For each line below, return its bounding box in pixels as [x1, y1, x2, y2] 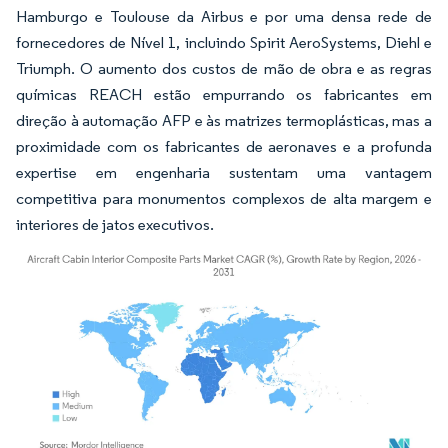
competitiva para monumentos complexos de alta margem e [16, 188, 432, 208]
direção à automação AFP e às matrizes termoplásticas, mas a [16, 110, 432, 130]
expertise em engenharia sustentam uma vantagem [16, 162, 432, 182]
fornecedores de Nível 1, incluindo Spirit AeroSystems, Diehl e [16, 32, 432, 52]
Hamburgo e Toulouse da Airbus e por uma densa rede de [16, 6, 432, 26]
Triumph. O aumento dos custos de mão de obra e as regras [16, 58, 432, 78]
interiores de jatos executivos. [16, 214, 214, 234]
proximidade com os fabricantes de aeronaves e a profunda [16, 136, 432, 156]
